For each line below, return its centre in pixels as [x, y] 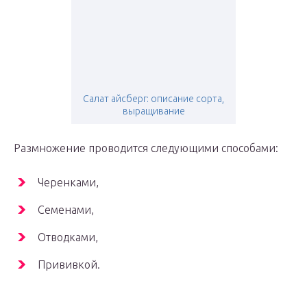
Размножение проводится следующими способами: [146, 148]
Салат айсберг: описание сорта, [153, 99]
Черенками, [68, 183]
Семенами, [66, 210]
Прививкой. [69, 265]
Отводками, [68, 237]
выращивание [153, 111]
